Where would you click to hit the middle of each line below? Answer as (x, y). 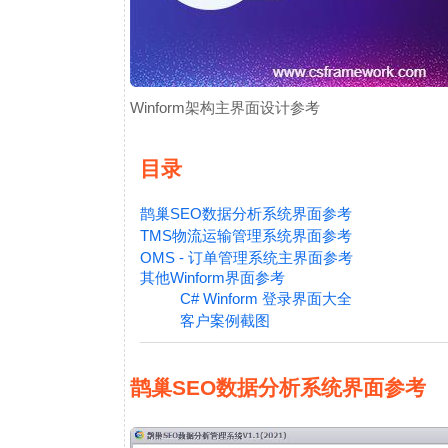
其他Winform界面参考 (212, 277)
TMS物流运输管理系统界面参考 (246, 235)
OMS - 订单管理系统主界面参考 (246, 257)
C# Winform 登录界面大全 (266, 298)
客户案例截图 (225, 320)
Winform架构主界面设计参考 (225, 107)
